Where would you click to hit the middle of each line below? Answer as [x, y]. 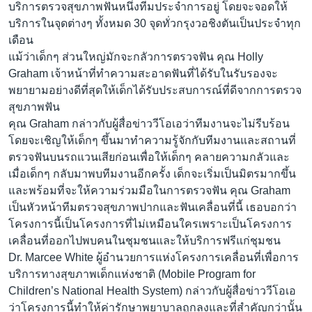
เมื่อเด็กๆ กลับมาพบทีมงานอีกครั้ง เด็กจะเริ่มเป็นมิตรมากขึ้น [152, 174]
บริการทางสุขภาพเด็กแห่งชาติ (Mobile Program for [132, 274]
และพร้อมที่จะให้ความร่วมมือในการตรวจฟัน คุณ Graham [149, 191]
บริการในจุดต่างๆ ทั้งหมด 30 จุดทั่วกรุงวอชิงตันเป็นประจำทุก [155, 24]
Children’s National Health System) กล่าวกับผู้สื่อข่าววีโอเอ [152, 291]
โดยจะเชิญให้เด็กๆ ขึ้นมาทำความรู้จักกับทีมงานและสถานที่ [152, 141]
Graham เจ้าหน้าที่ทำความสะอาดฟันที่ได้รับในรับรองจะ [143, 74]
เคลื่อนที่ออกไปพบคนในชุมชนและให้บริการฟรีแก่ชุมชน [145, 241]
